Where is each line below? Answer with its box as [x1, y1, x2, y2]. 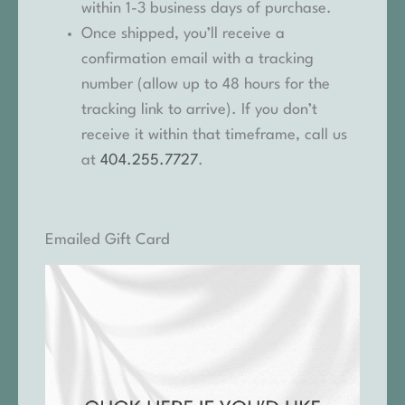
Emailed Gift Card [45, 231, 170, 248]
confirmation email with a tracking [81, 51, 314, 67]
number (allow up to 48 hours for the [81, 76, 330, 92]
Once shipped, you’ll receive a [81, 25, 285, 42]
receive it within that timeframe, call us [81, 127, 347, 143]
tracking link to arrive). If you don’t [81, 101, 317, 118]
